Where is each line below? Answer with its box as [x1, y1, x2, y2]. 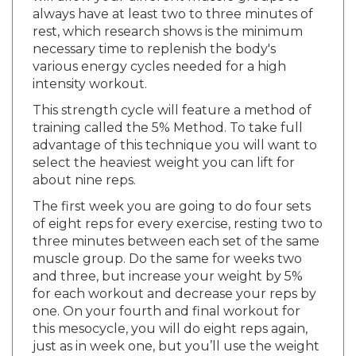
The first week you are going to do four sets [33, 184, 311, 199]
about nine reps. [33, 157, 136, 173]
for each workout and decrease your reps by [33, 271, 316, 287]
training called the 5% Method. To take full [33, 105, 303, 121]
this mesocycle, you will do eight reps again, [33, 306, 308, 322]
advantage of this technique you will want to [33, 122, 317, 138]
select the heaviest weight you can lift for [33, 140, 295, 156]
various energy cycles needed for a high [33, 44, 286, 60]
